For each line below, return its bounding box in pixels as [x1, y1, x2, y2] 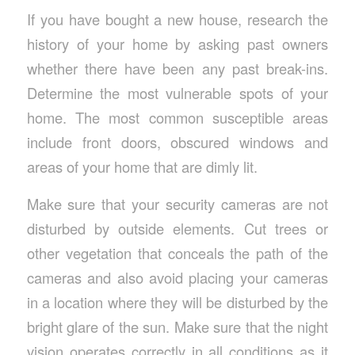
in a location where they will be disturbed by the [26, 291, 329, 312]
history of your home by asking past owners [26, 33, 329, 55]
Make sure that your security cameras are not [26, 193, 329, 214]
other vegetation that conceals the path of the [26, 242, 329, 263]
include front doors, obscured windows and [26, 132, 329, 153]
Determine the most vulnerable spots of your [26, 82, 329, 104]
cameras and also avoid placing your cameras [26, 266, 329, 288]
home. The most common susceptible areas [26, 107, 329, 128]
